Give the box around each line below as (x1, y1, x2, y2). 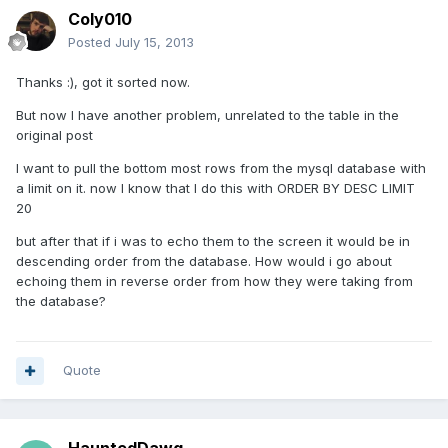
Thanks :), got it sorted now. (16, 74, 190, 91)
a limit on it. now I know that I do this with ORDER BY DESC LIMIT (16, 180, 415, 197)
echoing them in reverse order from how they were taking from (16, 273, 413, 290)
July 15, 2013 (115, 34, 194, 51)
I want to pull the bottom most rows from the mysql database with (16, 160, 426, 177)
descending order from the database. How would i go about (16, 253, 392, 270)
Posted (68, 34, 115, 51)
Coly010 (68, 9, 132, 30)
